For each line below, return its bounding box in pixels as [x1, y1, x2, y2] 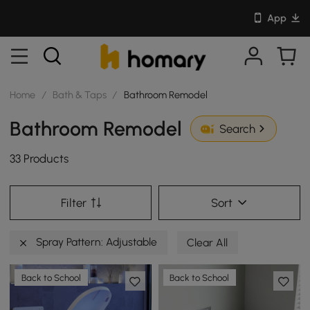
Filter [60, 195, 86, 210]
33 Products [10, 152, 69, 166]
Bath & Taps [53, 88, 107, 101]
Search [219, 122, 255, 136]
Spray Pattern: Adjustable [33, 235, 158, 248]
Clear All [187, 235, 228, 249]
